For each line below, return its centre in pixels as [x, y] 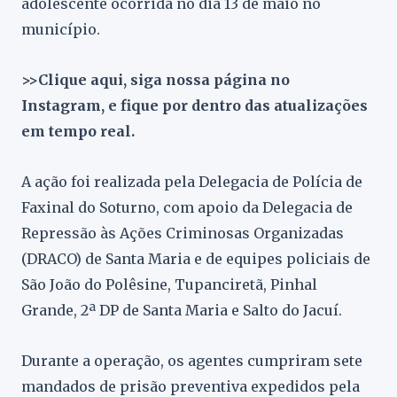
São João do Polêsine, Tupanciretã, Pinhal [169, 284]
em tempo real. [78, 131]
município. [61, 29]
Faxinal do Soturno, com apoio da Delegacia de [187, 207]
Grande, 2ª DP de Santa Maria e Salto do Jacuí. [182, 310]
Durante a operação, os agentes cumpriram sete [192, 361]
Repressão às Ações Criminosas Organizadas [183, 233]
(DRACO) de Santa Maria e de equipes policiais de [196, 259]
